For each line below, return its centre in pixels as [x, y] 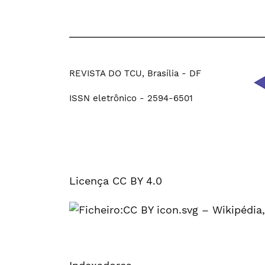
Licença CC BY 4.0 [116, 180]
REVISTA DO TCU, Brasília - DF [135, 73]
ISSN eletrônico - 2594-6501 [131, 98]
